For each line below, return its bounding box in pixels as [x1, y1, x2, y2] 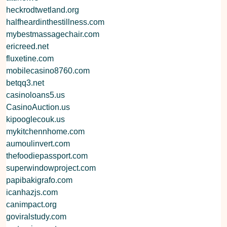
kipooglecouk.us [6, 115, 65, 124]
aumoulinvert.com [6, 139, 70, 148]
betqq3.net [6, 78, 44, 87]
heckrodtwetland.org [6, 5, 79, 14]
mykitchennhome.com [6, 127, 85, 136]
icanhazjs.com [6, 187, 58, 197]
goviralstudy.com [6, 212, 66, 221]
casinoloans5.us [6, 90, 65, 99]
